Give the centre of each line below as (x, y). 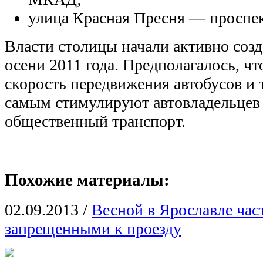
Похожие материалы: (87, 180)
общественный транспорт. (95, 122)
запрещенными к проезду (93, 228)
